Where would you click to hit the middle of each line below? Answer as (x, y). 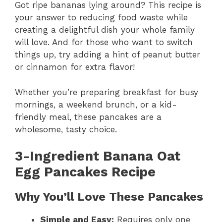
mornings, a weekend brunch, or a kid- (96, 104)
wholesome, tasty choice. (66, 129)
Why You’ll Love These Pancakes (109, 197)
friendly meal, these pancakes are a (88, 117)
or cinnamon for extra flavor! (75, 67)
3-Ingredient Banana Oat (98, 156)
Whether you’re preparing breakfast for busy (107, 92)
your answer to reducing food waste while (101, 18)
